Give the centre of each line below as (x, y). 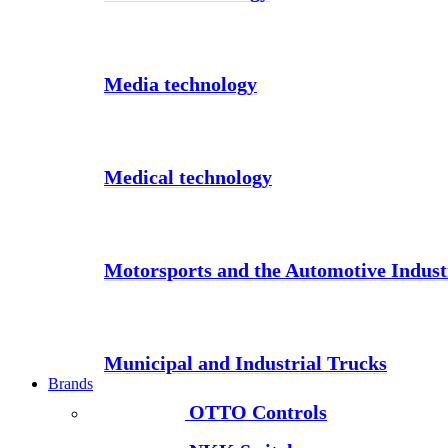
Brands (70, 383)
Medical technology (188, 177)
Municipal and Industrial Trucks (245, 363)
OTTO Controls (258, 412)
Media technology (180, 84)
